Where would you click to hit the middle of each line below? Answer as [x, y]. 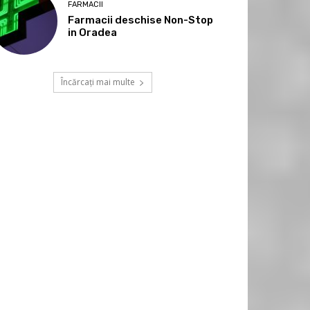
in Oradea [93, 32]
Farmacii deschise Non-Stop [141, 20]
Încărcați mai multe [98, 82]
